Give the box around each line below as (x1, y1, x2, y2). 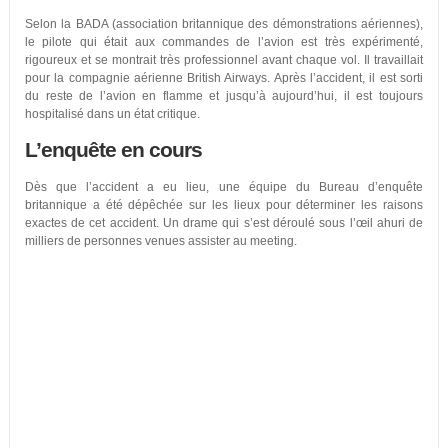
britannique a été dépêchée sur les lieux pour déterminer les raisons (24, 198, 424, 212)
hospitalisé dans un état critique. (24, 107, 200, 121)
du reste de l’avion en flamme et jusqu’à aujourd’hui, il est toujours (24, 89, 424, 103)
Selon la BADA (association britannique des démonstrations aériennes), (24, 17, 424, 31)
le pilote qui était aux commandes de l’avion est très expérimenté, (24, 35, 424, 49)
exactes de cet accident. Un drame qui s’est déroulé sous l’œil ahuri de (24, 216, 424, 230)
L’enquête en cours (24, 138, 202, 162)
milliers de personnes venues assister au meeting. (24, 234, 297, 248)
